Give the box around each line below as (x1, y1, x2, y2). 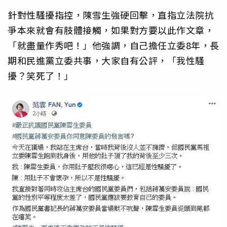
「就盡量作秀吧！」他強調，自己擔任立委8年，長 (8, 39, 219, 52)
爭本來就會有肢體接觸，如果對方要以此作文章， (8, 23, 214, 37)
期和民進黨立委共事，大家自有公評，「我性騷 (8, 54, 205, 67)
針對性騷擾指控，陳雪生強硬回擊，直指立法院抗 (8, 8, 214, 22)
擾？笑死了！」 (8, 69, 73, 83)
